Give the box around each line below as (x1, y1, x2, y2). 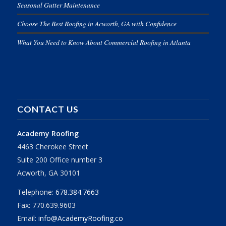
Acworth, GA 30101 (17, 167, 80, 178)
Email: (17, 213, 38, 223)
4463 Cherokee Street (17, 141, 88, 151)
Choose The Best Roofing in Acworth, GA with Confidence (17, 19, 177, 29)
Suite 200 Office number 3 (17, 154, 102, 164)
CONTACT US (17, 103, 79, 115)
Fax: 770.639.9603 (17, 200, 76, 210)
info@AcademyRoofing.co (38, 213, 123, 223)
